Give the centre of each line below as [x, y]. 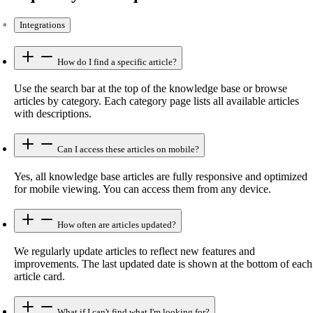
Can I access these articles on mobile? [127, 150]
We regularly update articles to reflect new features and [134, 252]
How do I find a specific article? [116, 61]
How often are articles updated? [116, 224]
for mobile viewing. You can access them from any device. [143, 189]
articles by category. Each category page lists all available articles [156, 101]
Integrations [42, 25]
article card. [39, 277]
